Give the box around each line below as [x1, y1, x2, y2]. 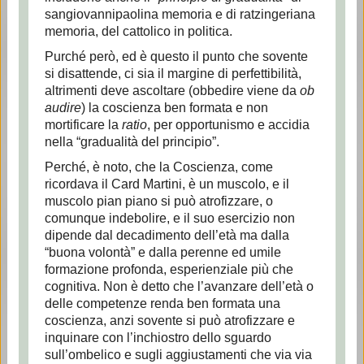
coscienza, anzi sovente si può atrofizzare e [44, 314, 295, 327]
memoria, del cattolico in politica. [44, 24, 232, 38]
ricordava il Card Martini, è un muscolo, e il [44, 177, 289, 191]
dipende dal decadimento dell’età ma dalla [44, 228, 289, 242]
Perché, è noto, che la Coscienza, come [44, 160, 273, 174]
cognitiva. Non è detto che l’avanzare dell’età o [44, 279, 314, 293]
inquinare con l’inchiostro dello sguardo [44, 331, 271, 344]
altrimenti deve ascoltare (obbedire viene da [44, 84, 300, 97]
